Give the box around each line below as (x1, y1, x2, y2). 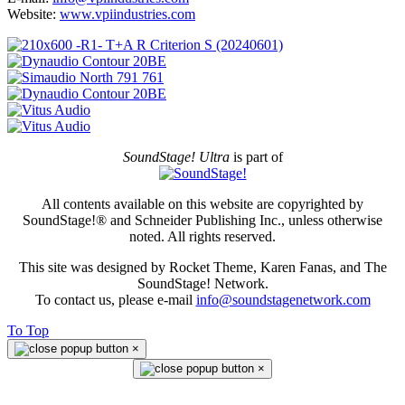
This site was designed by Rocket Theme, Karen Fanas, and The (18, 259, 387, 275)
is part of (229, 148, 283, 165)
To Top (7, 322, 49, 338)
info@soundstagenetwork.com (195, 291, 371, 307)
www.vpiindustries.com (60, 5, 195, 22)
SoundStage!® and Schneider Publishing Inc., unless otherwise (23, 212, 382, 228)
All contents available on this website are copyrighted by (42, 195, 363, 212)
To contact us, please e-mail (34, 291, 196, 307)
